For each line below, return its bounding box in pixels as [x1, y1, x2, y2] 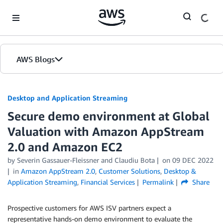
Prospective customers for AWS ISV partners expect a [7, 204, 171, 212]
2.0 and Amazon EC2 [7, 140, 122, 154]
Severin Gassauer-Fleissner [17, 156, 99, 164]
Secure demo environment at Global [7, 109, 210, 123]
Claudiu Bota [114, 156, 155, 164]
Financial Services [81, 178, 135, 186]
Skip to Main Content [4, 5, 71, 14]
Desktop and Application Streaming [7, 94, 127, 102]
